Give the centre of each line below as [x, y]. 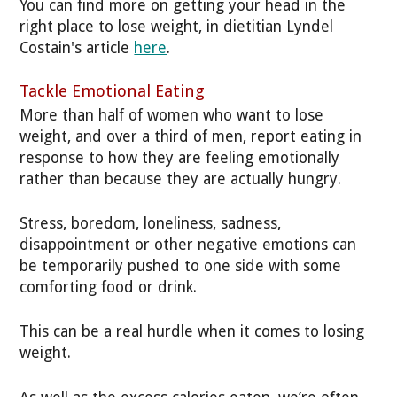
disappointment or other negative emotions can [188, 245]
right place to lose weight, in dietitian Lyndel [177, 26]
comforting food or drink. [109, 288]
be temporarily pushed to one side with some [181, 266]
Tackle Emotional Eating [113, 90]
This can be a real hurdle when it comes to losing [192, 332]
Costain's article [77, 47]
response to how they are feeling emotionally [180, 157]
